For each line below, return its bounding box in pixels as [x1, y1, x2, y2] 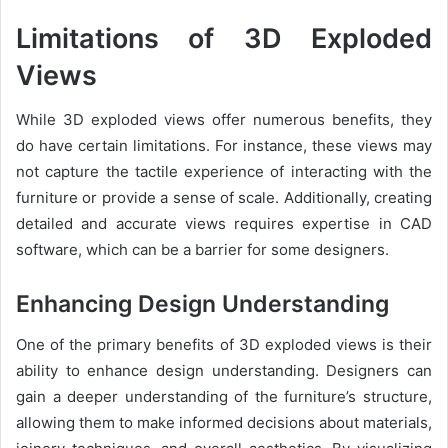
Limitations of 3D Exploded [16, 21, 432, 55]
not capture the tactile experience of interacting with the [16, 162, 432, 181]
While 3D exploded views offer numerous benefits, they [16, 110, 432, 129]
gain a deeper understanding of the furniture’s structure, [16, 386, 432, 406]
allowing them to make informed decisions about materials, [16, 412, 432, 432]
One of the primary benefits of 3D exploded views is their [16, 334, 432, 354]
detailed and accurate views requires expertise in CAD [16, 214, 432, 233]
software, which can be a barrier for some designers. [16, 240, 389, 259]
